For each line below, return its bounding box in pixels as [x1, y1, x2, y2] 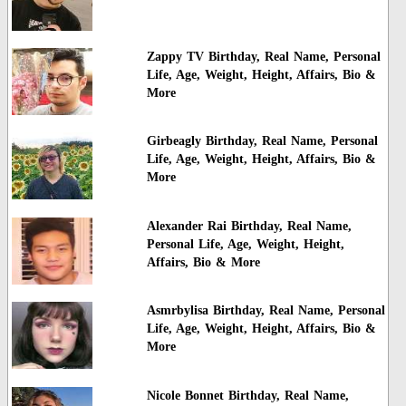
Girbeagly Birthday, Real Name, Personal [146, 134, 378, 149]
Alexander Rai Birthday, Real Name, [146, 218, 352, 233]
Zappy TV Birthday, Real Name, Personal [146, 50, 381, 64]
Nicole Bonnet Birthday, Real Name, [146, 388, 349, 402]
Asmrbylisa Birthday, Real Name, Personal [146, 304, 385, 318]
